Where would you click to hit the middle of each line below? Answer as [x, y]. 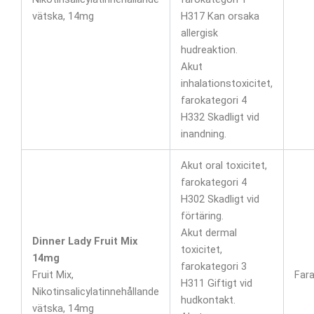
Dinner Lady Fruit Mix [84, 241]
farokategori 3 [213, 266]
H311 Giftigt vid [216, 283]
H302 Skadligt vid [220, 199]
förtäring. [202, 216]
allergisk [199, 33]
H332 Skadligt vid [220, 117]
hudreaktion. [209, 49]
